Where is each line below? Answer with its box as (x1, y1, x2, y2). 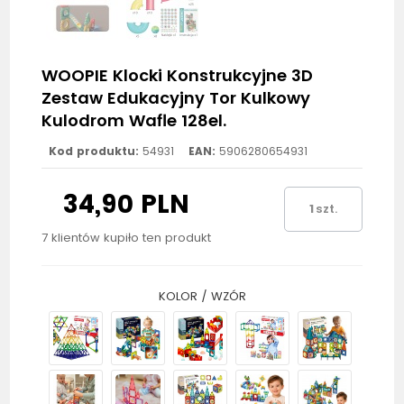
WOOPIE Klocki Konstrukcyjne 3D (41, 63, 314, 87)
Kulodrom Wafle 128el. (41, 108, 227, 132)
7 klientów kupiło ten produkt (41, 228, 212, 246)
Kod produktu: (49, 142, 140, 159)
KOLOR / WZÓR (158, 287, 246, 305)
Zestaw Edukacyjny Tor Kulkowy (41, 86, 311, 109)
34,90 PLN (63, 186, 190, 222)
